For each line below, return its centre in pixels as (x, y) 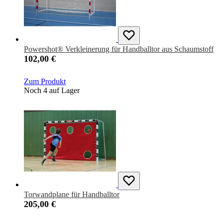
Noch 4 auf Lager (52, 91)
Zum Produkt (45, 82)
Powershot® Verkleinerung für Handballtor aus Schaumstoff (119, 49)
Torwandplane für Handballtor (72, 195)
